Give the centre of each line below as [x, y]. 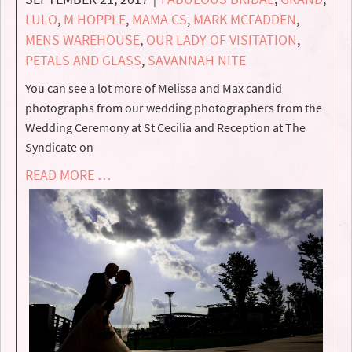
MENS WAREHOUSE [82, 40]
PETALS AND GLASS [83, 60]
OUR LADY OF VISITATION [222, 40]
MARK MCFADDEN [245, 19]
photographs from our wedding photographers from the [174, 108]
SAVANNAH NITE [197, 60]
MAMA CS [159, 19]
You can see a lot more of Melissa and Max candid [154, 88]
